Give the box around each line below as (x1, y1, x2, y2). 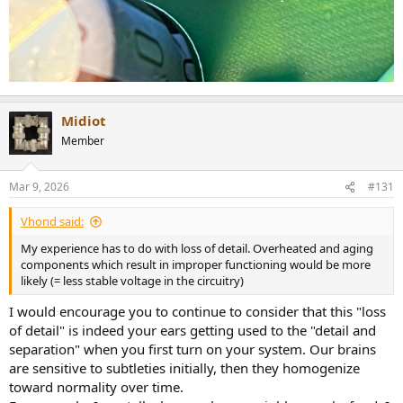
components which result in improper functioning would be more (21, 256, 371, 273)
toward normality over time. (9, 377, 184, 396)
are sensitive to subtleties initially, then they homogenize (9, 358, 360, 377)
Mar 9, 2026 (9, 179, 69, 195)
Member (61, 132, 104, 148)
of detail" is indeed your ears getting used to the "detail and (9, 320, 376, 339)
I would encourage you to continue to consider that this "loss (9, 301, 386, 320)
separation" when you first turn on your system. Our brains (9, 339, 376, 358)
